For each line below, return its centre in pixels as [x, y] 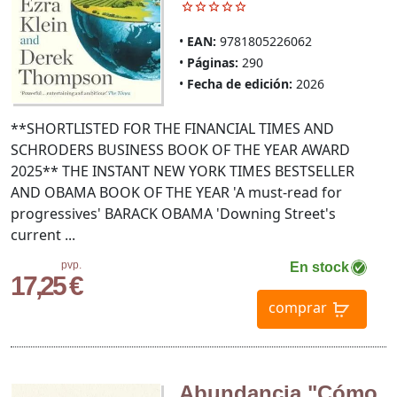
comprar [297, 308]
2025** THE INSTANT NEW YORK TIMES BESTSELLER [183, 171]
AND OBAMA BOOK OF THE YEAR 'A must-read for [176, 193]
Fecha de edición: [239, 84]
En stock [319, 268]
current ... [43, 235]
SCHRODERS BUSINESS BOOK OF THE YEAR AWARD [180, 150]
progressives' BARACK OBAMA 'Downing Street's [173, 214]
